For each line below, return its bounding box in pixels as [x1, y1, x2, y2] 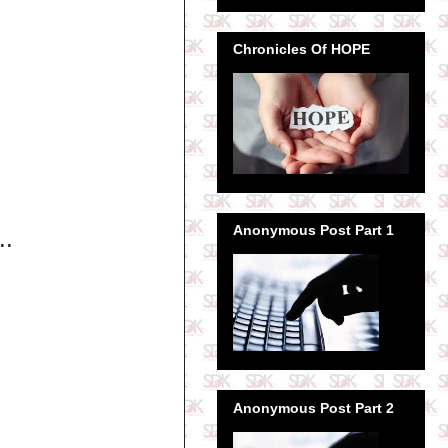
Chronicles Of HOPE [233, 40, 370, 57]
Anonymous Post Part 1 [233, 222, 394, 239]
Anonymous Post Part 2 [233, 399, 394, 416]
